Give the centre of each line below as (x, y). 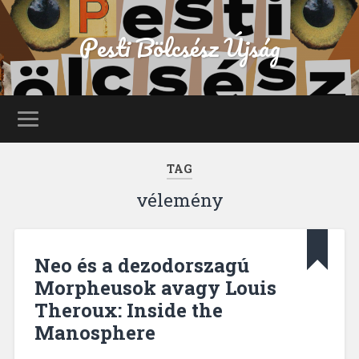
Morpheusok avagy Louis (155, 287)
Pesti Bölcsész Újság (179, 48)
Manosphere (95, 332)
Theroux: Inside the (128, 310)
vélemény (179, 200)
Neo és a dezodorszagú (141, 265)
